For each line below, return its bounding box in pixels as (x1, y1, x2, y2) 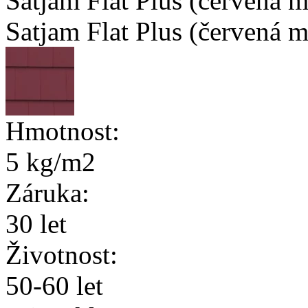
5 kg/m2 (5, 147, 96, 177)
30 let (5, 209, 67, 239)
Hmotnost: (5, 116, 120, 146)
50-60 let (5, 271, 103, 301)
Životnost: (5, 240, 118, 270)
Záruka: (5, 178, 89, 208)
